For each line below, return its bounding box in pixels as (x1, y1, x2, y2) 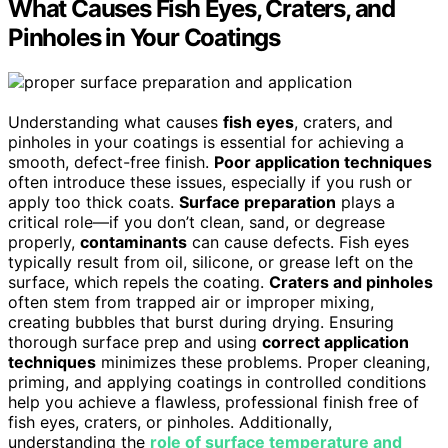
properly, (8, 232, 80, 253)
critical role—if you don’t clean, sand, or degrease (8, 212, 385, 233)
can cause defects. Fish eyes (187, 232, 409, 253)
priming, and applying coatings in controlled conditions (8, 372, 426, 393)
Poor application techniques (214, 152, 432, 173)
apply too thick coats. (8, 192, 179, 213)
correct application (262, 332, 409, 353)
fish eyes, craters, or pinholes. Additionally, (8, 412, 332, 433)
